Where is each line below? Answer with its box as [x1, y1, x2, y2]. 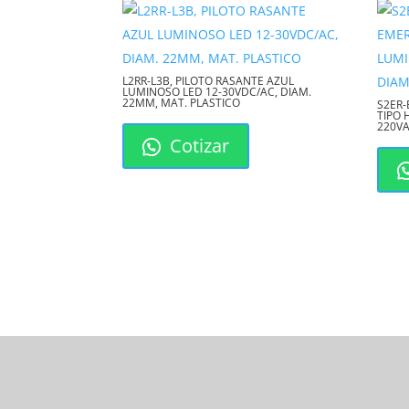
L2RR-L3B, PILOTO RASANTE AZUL [122, 73, 295, 89]
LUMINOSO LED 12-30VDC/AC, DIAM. [122, 84, 312, 100]
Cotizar [165, 133, 230, 159]
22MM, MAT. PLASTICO [122, 95, 241, 111]
